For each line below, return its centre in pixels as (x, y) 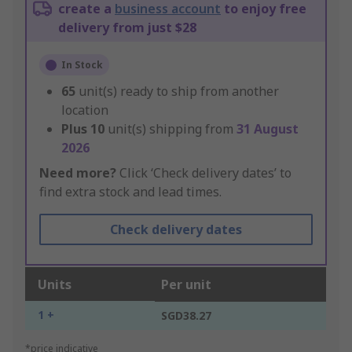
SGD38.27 (186, 316)
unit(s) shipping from (172, 129)
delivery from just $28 (127, 28)
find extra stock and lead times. (130, 192)
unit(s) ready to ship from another (179, 92)
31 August (268, 129)
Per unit (186, 285)
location (85, 110)
